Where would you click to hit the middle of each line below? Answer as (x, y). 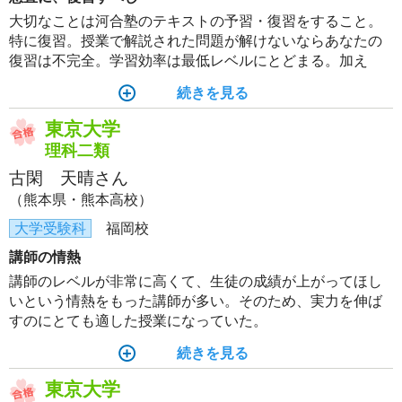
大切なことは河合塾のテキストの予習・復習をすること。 (196, 21)
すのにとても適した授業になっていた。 (138, 321)
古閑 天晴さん (69, 178)
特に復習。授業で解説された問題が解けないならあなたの (196, 41)
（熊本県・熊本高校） (81, 200)
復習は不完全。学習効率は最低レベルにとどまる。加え (188, 61)
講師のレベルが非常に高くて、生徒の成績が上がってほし (196, 281)
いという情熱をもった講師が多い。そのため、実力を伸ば (196, 301)
